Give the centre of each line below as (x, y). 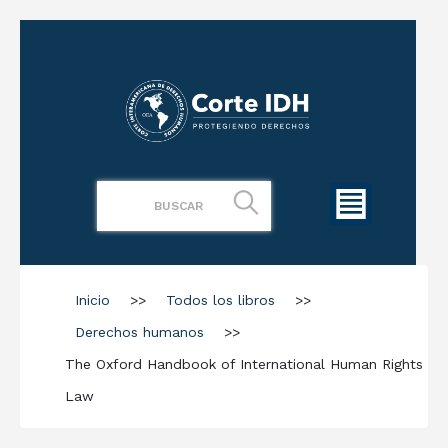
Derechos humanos (139, 331)
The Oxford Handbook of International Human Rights (244, 363)
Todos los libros (220, 299)
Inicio (92, 299)
